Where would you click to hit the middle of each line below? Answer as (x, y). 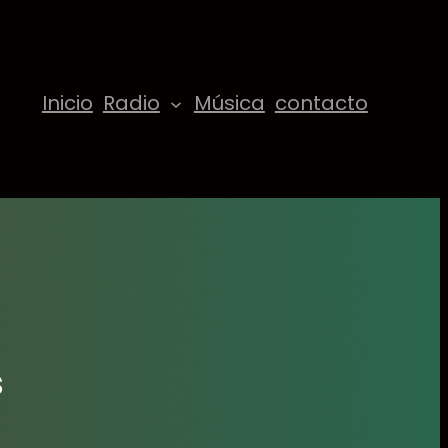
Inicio (67, 102)
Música (229, 102)
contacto (321, 102)
